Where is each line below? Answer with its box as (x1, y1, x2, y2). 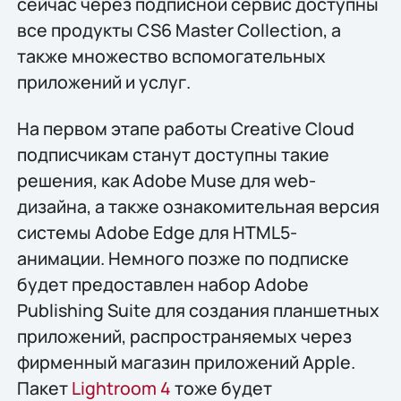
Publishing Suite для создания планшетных (16, 297, 380, 322)
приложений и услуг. (16, 70, 191, 95)
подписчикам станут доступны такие (16, 141, 329, 166)
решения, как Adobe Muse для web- (16, 167, 316, 192)
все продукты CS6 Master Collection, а (16, 18, 341, 43)
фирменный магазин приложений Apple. (16, 349, 355, 374)
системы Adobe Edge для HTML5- (16, 219, 297, 244)
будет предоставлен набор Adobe (16, 271, 309, 296)
